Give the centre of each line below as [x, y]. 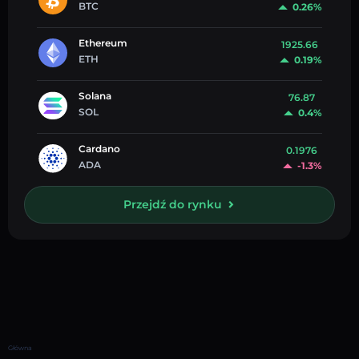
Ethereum [103, 42]
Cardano [99, 148]
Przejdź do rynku [173, 205]
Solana [95, 95]
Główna [20, 347]
